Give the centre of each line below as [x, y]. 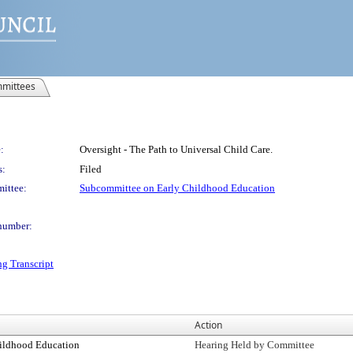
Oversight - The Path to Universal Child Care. [176, 149]
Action [208, 325]
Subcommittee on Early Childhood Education [177, 188]
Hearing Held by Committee [255, 345]
